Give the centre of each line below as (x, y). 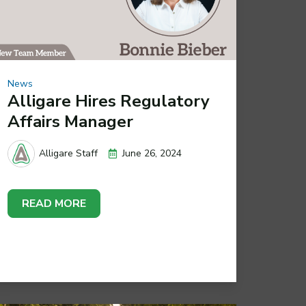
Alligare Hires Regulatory (109, 101)
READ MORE (54, 204)
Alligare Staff (68, 154)
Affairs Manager (71, 122)
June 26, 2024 (152, 153)
